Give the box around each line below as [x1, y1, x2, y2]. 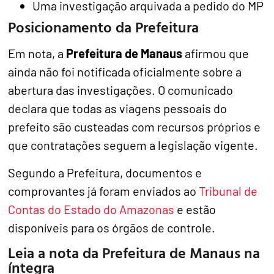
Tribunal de [199, 183, 258, 198]
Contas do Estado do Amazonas [8, 201, 175, 217]
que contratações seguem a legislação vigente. [8, 138, 259, 153]
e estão [174, 201, 217, 217]
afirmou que [182, 46, 250, 61]
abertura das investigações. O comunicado [8, 83, 234, 98]
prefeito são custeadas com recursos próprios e [8, 119, 261, 135]
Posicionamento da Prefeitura [8, 16, 199, 39]
